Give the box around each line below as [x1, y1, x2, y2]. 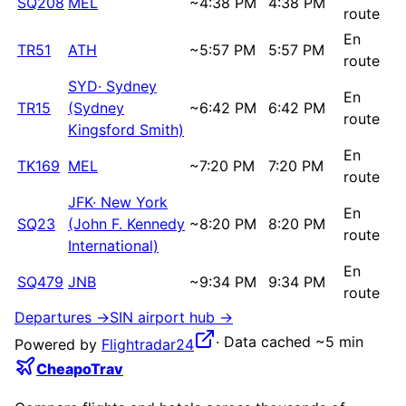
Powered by [14, 334, 101, 353]
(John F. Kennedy [68, 214, 185, 233]
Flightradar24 [101, 334, 194, 353]
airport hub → [133, 307, 233, 326]
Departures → [14, 307, 110, 326]
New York [101, 192, 168, 211]
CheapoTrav [36, 360, 123, 379]
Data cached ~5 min [224, 332, 363, 351]
